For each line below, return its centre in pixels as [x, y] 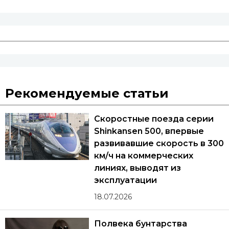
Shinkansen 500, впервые [149, 131]
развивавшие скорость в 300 [159, 143]
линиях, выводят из [138, 168]
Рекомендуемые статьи [87, 93]
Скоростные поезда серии [154, 119]
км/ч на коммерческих [144, 155]
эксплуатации [126, 180]
